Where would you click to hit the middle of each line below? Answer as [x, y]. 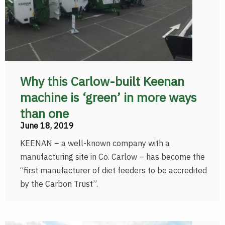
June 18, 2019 [47, 126]
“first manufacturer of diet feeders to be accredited [114, 170]
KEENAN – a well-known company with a [95, 143]
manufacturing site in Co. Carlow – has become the [113, 157]
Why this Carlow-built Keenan [102, 81]
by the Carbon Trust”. [59, 184]
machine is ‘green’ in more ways [108, 97]
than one [44, 113]
